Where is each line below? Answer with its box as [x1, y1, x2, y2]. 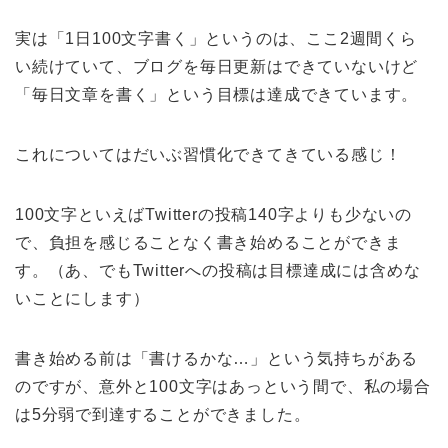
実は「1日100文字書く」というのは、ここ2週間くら [15, 30, 417, 48]
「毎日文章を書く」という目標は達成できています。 [15, 86, 419, 104]
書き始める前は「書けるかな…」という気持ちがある [15, 350, 419, 368]
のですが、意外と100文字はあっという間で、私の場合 [15, 378, 431, 396]
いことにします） [15, 290, 150, 308]
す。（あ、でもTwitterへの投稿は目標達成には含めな [15, 262, 421, 280]
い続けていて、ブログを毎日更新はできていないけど [15, 58, 419, 76]
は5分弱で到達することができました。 [15, 406, 311, 424]
